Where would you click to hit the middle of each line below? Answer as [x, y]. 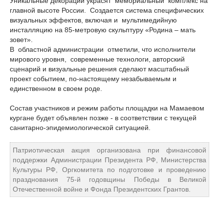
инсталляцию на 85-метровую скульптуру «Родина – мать [103, 30]
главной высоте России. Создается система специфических [107, 10]
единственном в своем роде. [56, 88]
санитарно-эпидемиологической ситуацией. [80, 128]
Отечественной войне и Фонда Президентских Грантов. [102, 189]
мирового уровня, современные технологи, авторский [97, 59]
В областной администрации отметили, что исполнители [103, 49]
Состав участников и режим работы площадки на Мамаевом [107, 108]
